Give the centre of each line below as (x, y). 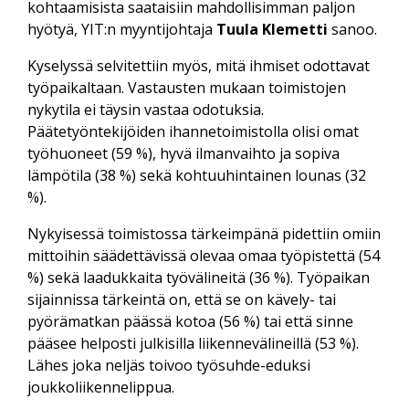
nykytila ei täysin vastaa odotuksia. (146, 109)
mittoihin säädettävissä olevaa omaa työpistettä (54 (204, 255)
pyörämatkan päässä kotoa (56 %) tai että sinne (190, 321)
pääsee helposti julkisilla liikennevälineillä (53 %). (193, 343)
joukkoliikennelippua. (101, 387)
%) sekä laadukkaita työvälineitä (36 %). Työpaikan (199, 277)
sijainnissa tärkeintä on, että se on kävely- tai (182, 299)
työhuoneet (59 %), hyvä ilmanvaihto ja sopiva (184, 153)
